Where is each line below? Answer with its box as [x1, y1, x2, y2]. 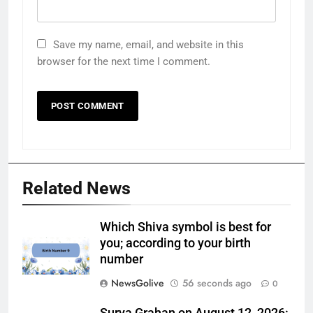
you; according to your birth [100, 236, 251, 251]
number [100, 252, 143, 267]
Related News [22, 178, 131, 199]
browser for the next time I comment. [37, 55, 210, 68]
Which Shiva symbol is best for [100, 220, 271, 235]
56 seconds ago [182, 276, 252, 291]
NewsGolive [111, 276, 164, 291]
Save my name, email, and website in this [53, 38, 244, 52]
